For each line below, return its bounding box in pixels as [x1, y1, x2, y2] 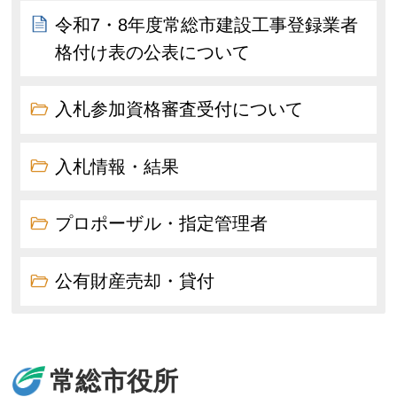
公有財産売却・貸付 [55, 270, 215, 291]
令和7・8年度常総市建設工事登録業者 [55, 14, 359, 35]
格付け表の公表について [55, 42, 251, 62]
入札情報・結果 [55, 156, 180, 176]
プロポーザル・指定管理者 [55, 214, 269, 234]
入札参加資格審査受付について [55, 99, 304, 120]
